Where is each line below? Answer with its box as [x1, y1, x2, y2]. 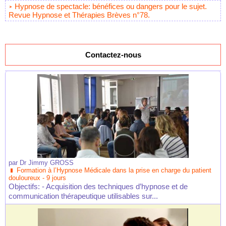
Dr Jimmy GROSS [20, 159, 74, 167]
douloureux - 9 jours [9, 174, 66, 182]
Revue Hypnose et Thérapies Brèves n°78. [9, 11, 150, 20]
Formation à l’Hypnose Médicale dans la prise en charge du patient [17, 166, 211, 175]
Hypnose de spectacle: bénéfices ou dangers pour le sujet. [15, 2, 207, 11]
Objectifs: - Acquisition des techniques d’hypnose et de [9, 182, 188, 191]
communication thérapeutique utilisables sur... [9, 192, 158, 201]
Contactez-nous [85, 50, 141, 60]
